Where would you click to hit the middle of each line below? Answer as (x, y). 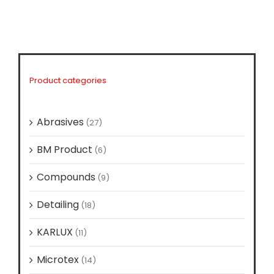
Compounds (66, 177)
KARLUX (55, 232)
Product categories (68, 80)
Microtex (58, 260)
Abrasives (60, 122)
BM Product (65, 150)
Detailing (58, 205)
